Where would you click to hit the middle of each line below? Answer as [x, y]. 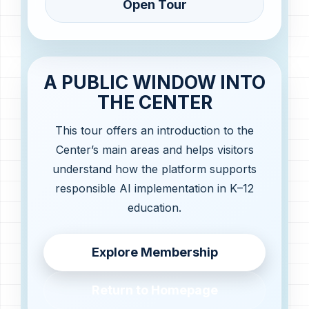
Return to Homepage [154, 290]
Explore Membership [154, 252]
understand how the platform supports [154, 169]
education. [154, 207]
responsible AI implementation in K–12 [154, 188]
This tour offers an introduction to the [154, 130]
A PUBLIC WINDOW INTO [154, 82]
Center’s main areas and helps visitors [154, 149]
